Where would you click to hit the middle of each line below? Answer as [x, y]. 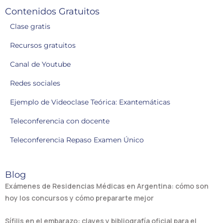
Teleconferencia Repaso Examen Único [77, 140]
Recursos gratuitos [43, 46]
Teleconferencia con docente [60, 121]
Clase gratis [30, 27]
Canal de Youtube [40, 64]
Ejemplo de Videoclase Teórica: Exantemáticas [90, 102]
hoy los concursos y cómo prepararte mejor [79, 198]
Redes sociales [35, 83]
